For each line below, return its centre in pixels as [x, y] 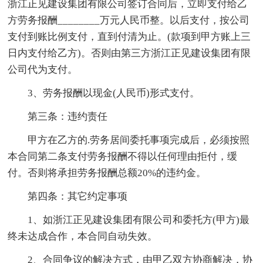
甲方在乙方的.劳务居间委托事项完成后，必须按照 [129, 140]
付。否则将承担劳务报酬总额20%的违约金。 [107, 173]
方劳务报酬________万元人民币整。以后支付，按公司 [129, 20]
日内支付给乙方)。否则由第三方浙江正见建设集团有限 [129, 53]
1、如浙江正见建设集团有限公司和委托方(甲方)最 [129, 220]
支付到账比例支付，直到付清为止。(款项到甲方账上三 [129, 36]
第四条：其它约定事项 [68, 196]
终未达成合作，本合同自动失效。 [83, 236]
